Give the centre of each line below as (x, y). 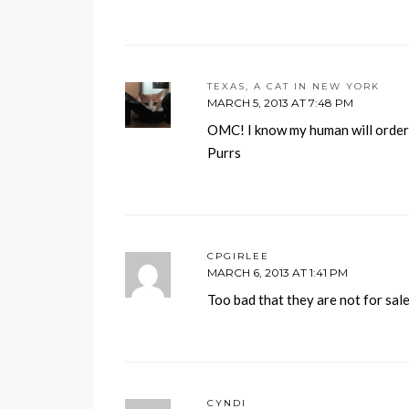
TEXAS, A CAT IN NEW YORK (294, 86)
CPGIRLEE (238, 256)
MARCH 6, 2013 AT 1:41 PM (278, 273)
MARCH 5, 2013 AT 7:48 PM (280, 103)
